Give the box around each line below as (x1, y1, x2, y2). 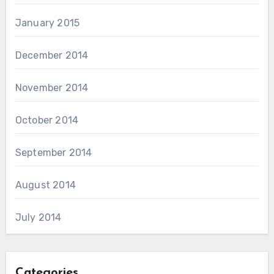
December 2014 (15, 49, 89, 61)
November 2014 (15, 81, 89, 94)
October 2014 (15, 114, 79, 126)
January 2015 (15, 17, 80, 29)
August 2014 (15, 179, 76, 191)
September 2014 (15, 146, 92, 158)
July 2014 (15, 211, 62, 223)
